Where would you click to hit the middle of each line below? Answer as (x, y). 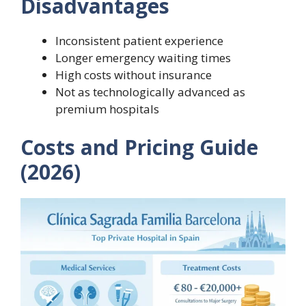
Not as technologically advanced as (150, 92)
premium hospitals (107, 109)
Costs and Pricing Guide (139, 147)
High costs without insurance (134, 75)
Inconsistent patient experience (139, 41)
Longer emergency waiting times (143, 58)
